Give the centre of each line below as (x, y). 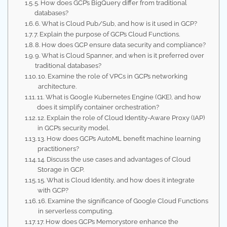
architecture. (58, 86)
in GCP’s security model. (74, 128)
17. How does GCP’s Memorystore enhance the (108, 222)
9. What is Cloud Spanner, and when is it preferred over (120, 55)
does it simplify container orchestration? (98, 107)
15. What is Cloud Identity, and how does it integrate (116, 180)
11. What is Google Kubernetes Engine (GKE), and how (119, 97)
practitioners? (59, 149)
